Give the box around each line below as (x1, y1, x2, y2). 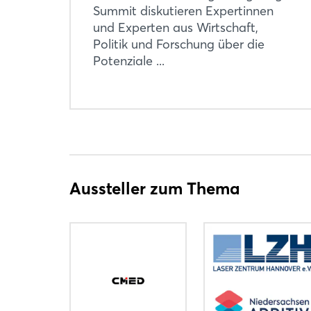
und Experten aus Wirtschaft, (93, 19, 258, 35)
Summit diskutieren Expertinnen (93, 3, 274, 19)
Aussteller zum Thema (69, 178, 240, 199)
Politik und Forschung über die (93, 36, 264, 52)
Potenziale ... (93, 53, 165, 69)
